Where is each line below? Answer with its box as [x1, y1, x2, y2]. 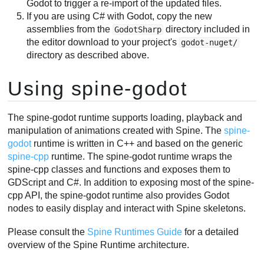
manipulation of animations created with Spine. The [8, 126, 225, 136]
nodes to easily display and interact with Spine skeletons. [8, 203, 246, 214]
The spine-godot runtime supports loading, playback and [8, 113, 243, 123]
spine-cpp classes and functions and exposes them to [8, 164, 231, 175]
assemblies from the [27, 24, 113, 34]
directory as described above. [27, 49, 150, 60]
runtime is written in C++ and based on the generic [31, 138, 243, 149]
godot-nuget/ [181, 37, 238, 47]
